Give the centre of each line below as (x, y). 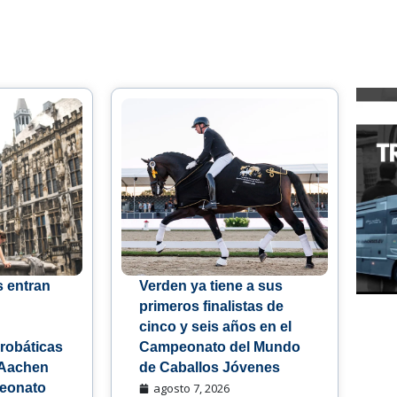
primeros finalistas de (212, 307)
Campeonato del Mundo (220, 347)
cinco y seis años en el (216, 327)
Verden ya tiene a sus (211, 286)
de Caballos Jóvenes (210, 368)
